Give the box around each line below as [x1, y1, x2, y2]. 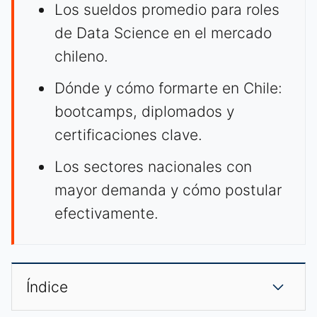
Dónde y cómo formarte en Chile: [54, 79, 282, 98]
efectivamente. [54, 204, 158, 223]
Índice [26, 278, 68, 296]
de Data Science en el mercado [54, 24, 272, 42]
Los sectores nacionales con [54, 158, 252, 176]
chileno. [54, 47, 108, 66]
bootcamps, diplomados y [54, 103, 234, 121]
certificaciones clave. [54, 126, 202, 144]
